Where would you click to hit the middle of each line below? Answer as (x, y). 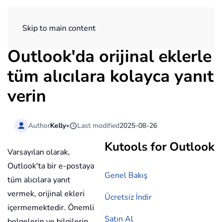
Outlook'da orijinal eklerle (110, 56)
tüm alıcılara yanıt (39, 180)
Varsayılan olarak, (39, 152)
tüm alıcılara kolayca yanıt (111, 76)
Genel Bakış (126, 176)
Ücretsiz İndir (128, 197)
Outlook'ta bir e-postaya (51, 166)
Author (39, 125)
